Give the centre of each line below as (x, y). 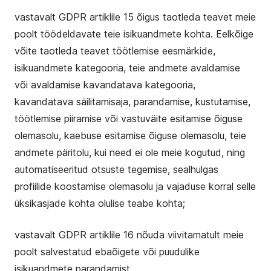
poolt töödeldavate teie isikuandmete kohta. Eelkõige (134, 34)
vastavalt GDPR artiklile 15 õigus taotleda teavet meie (135, 17)
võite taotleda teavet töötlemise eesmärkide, (115, 51)
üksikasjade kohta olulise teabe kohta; (100, 203)
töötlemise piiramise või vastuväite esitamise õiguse (129, 119)
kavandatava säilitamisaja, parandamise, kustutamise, (132, 102)
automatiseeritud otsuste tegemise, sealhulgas (116, 169)
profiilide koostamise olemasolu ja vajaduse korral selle (135, 186)
